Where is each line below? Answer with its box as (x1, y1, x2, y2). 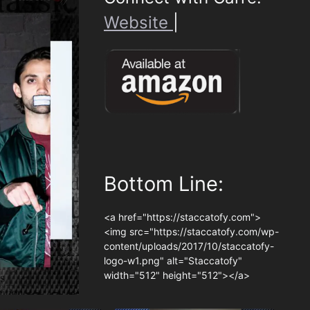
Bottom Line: (104, 172, 224, 197)
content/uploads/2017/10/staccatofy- (104, 240, 274, 253)
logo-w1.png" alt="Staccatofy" (104, 255, 242, 267)
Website (104, 12, 173, 33)
